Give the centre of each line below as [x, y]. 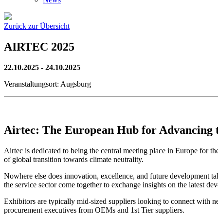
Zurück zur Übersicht [37, 26]
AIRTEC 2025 [39, 46]
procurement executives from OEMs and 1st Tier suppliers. [94, 210]
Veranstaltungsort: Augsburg [47, 84]
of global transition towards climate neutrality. [74, 159]
